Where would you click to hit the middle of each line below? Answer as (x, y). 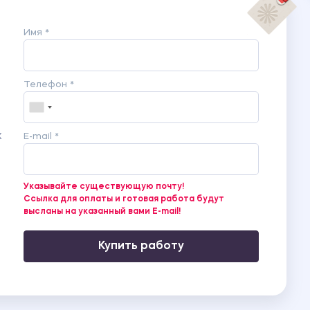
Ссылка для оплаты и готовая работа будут (124, 199)
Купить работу (141, 246)
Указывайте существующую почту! (104, 186)
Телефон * (49, 84)
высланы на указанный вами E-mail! (102, 211)
